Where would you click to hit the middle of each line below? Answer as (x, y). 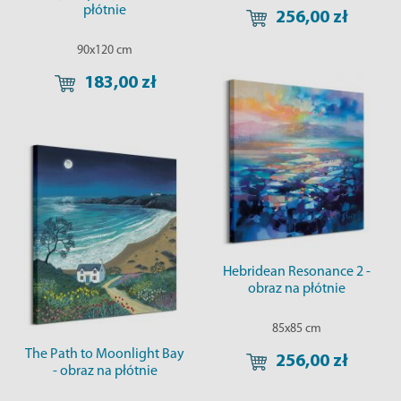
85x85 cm (296, 329)
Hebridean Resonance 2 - (296, 273)
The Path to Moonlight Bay (105, 355)
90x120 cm (105, 50)
